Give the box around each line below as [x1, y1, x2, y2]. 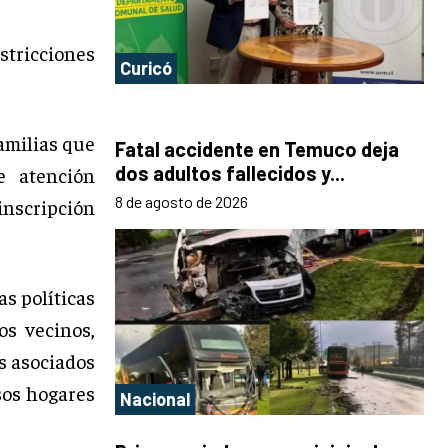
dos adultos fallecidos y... [115, 161, 345, 186]
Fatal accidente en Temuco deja [115, 137, 399, 162]
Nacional [120, 387, 190, 410]
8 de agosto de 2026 [115, 192, 248, 212]
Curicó [120, 57, 172, 80]
